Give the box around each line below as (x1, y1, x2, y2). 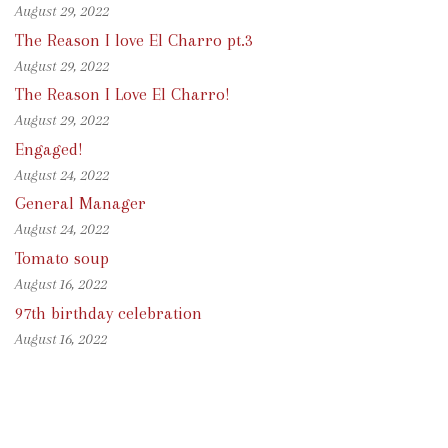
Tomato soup (15, 247, 109, 268)
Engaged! (15, 138, 83, 159)
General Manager (15, 193, 146, 214)
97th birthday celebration (15, 302, 202, 323)
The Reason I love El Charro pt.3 (15, 29, 253, 50)
